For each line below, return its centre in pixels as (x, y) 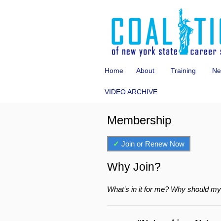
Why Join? (134, 167)
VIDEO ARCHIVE (131, 92)
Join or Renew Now (153, 144)
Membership (139, 120)
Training (183, 71)
